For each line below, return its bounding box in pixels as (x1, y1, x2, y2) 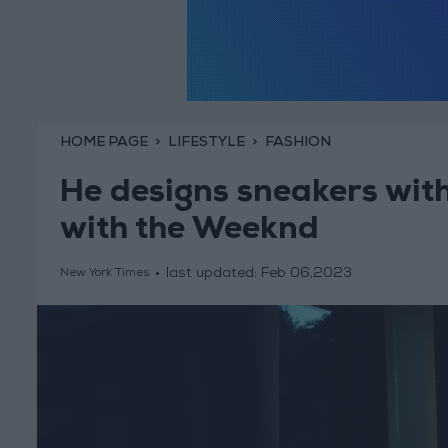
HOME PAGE (59, 135, 148, 150)
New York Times (59, 268, 149, 281)
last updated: (165, 267, 261, 282)
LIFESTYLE (167, 135, 245, 150)
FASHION (264, 135, 331, 150)
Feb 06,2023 (260, 267, 352, 282)
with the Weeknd (59, 216, 319, 249)
